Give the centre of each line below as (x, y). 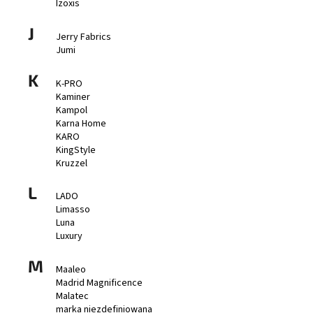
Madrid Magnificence (99, 283)
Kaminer (73, 97)
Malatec (72, 297)
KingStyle (76, 150)
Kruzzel (72, 163)
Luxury (69, 236)
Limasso (73, 210)
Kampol (72, 110)
